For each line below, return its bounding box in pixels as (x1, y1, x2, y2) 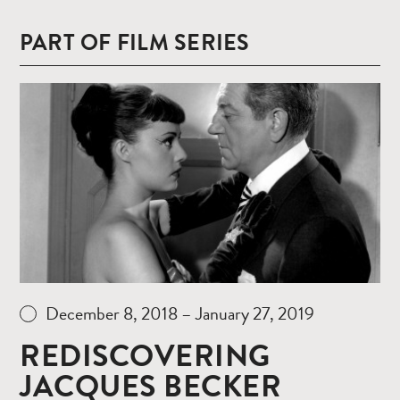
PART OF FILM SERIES (20, 25, 250, 59)
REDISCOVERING (20, 334, 271, 379)
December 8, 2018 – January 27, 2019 (46, 300, 314, 328)
